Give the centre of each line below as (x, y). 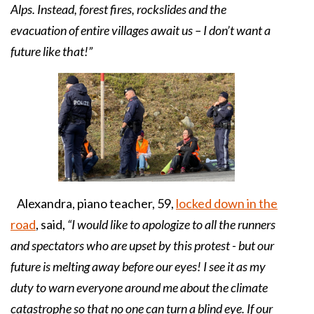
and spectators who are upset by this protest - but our (142, 245)
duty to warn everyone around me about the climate (139, 287)
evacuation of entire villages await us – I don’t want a (141, 30)
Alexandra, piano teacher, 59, (93, 203)
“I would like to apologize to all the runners (171, 224)
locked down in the (227, 203)
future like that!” (52, 51)
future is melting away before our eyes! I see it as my (138, 266)
